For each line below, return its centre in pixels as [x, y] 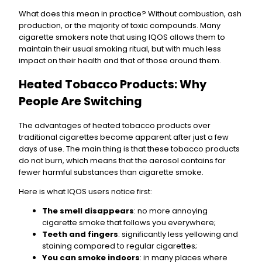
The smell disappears [88, 211]
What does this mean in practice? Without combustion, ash [130, 14]
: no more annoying [171, 211]
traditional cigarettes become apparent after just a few [124, 137]
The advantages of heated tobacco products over [115, 125]
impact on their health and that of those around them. [120, 61]
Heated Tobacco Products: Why [113, 85]
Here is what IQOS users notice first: [85, 191]
